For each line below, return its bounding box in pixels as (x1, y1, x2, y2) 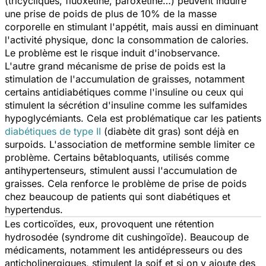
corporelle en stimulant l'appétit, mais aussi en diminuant (5, 20, 258, 33)
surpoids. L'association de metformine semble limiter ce (5, 138, 255, 150)
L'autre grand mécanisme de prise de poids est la (5, 59, 226, 72)
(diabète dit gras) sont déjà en (101, 125, 239, 137)
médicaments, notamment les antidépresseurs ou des (5, 243, 242, 256)
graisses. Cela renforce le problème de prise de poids (5, 177, 246, 189)
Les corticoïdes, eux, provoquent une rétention (5, 217, 214, 230)
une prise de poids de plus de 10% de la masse (5, 7, 217, 20)
